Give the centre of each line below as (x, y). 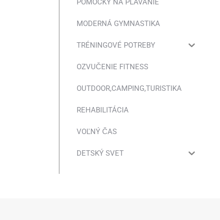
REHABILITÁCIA (103, 110)
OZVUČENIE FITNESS (112, 67)
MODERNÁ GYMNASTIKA (118, 23)
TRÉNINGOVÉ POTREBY (116, 45)
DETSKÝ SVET (100, 153)
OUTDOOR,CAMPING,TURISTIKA (129, 88)
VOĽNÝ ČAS (97, 131)
